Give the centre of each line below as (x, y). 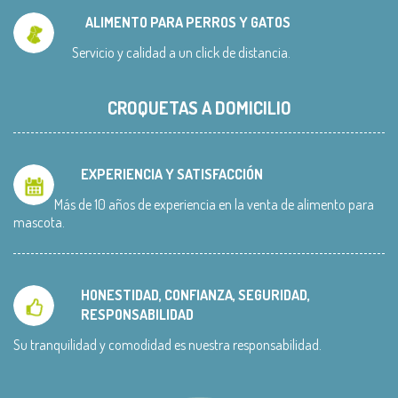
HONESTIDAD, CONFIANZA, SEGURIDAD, (195, 295)
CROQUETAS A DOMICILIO (199, 108)
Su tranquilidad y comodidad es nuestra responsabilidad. (167, 345)
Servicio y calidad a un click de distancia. (181, 53)
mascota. (39, 223)
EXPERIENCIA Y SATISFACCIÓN (172, 175)
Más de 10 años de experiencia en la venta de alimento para (214, 205)
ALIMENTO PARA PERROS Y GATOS (188, 23)
